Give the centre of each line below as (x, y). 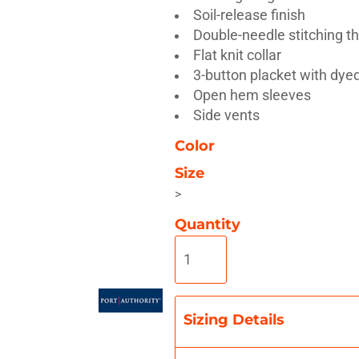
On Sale (179, 103)
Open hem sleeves (252, 95)
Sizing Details (234, 319)
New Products (296, 103)
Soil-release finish (250, 15)
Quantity (207, 224)
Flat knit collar (238, 55)
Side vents (227, 115)
